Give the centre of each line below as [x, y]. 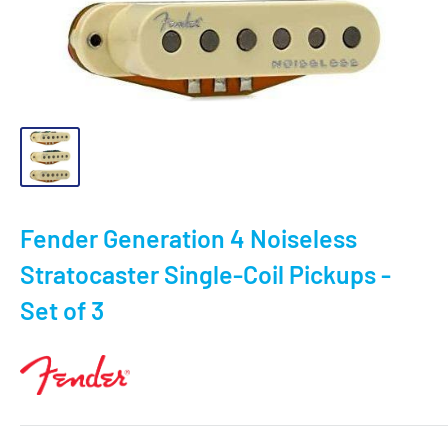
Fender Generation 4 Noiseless [188, 238]
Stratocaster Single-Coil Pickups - [205, 274]
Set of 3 [62, 310]
